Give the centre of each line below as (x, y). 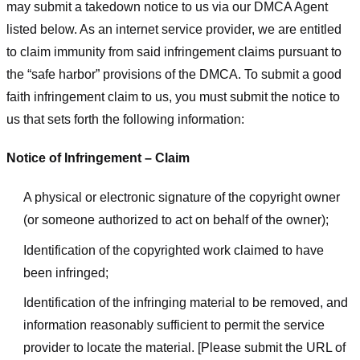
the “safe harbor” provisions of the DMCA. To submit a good (174, 74)
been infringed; (65, 272)
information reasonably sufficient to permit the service (174, 325)
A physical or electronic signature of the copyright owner (181, 198)
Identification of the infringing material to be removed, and (185, 303)
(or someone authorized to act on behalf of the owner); (176, 220)
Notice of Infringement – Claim (98, 158)
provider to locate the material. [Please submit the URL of (184, 348)
